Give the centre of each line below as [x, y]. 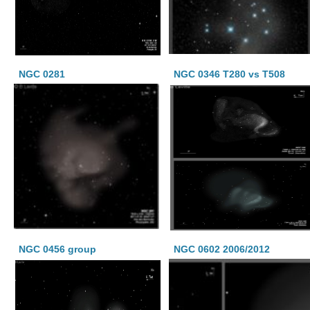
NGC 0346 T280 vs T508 [230, 74]
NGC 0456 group [57, 249]
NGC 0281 [42, 74]
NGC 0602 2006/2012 [222, 249]
